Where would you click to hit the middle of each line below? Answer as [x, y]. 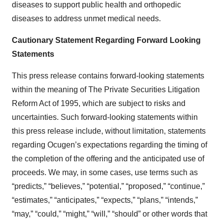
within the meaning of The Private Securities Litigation [106, 90]
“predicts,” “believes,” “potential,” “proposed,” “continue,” [108, 186]
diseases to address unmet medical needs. [86, 18]
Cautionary [33, 40]
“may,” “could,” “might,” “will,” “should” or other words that [110, 214]
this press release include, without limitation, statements [109, 131]
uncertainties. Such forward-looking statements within [105, 117]
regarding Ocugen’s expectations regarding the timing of [110, 145]
